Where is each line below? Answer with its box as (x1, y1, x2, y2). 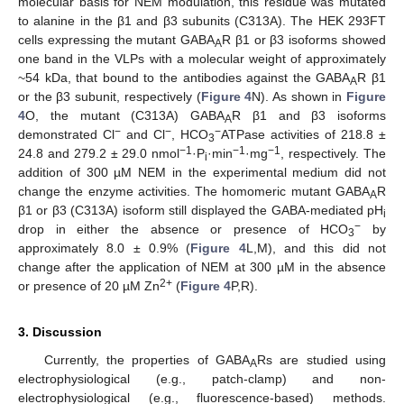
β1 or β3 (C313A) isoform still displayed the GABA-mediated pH (18, 202, 383, 217)
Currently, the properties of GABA (43, 352, 250, 367)
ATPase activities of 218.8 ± (221, 126, 386, 142)
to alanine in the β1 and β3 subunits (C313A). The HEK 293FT (18, 13, 386, 28)
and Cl (121, 126, 165, 142)
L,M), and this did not (245, 240, 387, 255)
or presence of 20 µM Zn (18, 278, 160, 293)
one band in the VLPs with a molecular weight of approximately (18, 50, 386, 66)
